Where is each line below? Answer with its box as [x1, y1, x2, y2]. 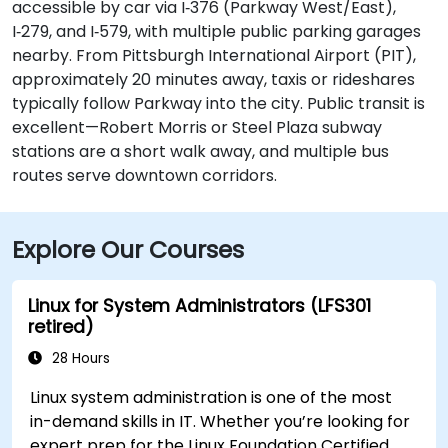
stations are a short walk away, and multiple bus [12, 140, 389, 163]
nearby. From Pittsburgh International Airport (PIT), [12, 44, 416, 67]
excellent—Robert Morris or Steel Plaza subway [12, 116, 382, 139]
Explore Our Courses [12, 233, 244, 266]
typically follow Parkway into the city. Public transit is [12, 92, 425, 115]
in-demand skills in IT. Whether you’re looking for [30, 410, 411, 433]
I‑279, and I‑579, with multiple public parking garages [12, 20, 421, 43]
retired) [28, 315, 94, 339]
